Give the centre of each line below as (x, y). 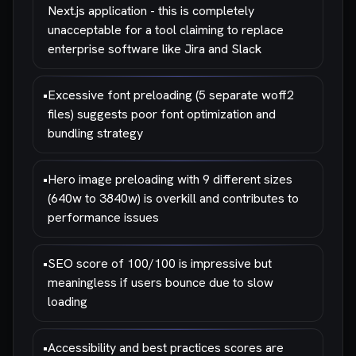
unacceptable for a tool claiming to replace (166, 30)
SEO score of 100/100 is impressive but (160, 263)
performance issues (103, 217)
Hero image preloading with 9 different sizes (170, 179)
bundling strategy (95, 133)
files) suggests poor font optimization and (162, 114)
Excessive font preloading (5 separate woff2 (171, 95)
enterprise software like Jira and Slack (155, 49)
